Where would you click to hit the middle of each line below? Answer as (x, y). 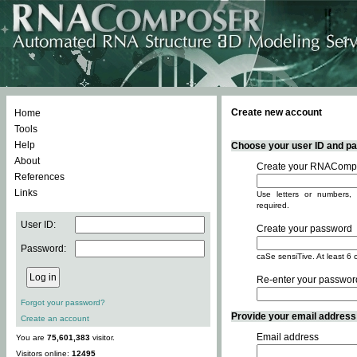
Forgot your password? (63, 302)
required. (273, 205)
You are (31, 337)
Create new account (277, 112)
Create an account (55, 318)
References (39, 177)
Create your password (304, 229)
